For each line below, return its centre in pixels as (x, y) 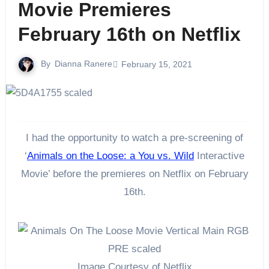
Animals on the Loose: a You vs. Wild (110, 156)
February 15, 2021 (156, 64)
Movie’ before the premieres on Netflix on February (134, 174)
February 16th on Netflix (129, 35)
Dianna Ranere (83, 64)
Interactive (219, 156)
